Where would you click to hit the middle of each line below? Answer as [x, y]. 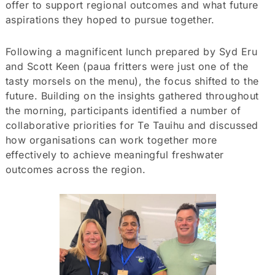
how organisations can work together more [111, 140]
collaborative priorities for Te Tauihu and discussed [132, 125]
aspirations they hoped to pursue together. [110, 19]
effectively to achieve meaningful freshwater [114, 154]
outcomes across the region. [76, 169]
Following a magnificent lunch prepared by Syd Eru [131, 51]
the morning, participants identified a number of [123, 110]
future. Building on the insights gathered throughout [132, 95]
